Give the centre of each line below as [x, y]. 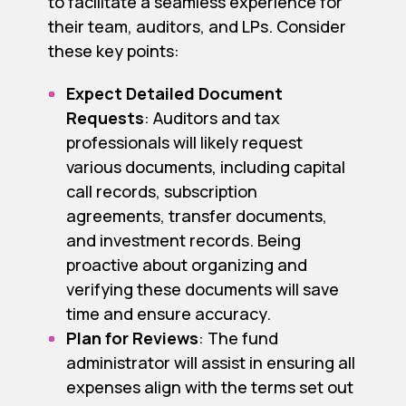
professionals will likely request [184, 143]
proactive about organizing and [186, 265]
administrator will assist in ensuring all [210, 363]
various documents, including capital [205, 167]
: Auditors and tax [212, 118]
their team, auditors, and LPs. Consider [197, 27]
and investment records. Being [183, 241]
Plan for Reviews [132, 338]
